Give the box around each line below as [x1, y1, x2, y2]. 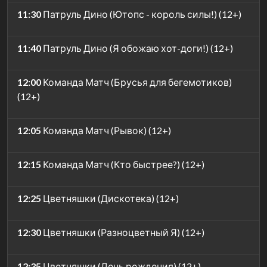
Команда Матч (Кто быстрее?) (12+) [41, 158, 204, 170]
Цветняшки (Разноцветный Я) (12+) [41, 226, 204, 238]
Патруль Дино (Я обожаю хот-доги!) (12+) [41, 42, 233, 54]
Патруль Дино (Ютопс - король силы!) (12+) [41, 8, 241, 20]
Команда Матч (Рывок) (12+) [41, 124, 171, 136]
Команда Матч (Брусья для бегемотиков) [41, 76, 232, 88]
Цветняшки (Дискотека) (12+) [41, 192, 179, 204]
